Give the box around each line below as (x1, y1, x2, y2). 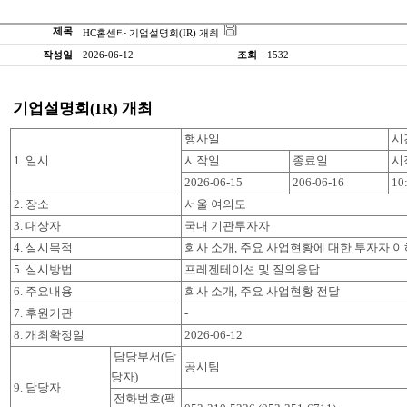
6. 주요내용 (14, 284, 73, 298)
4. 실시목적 (14, 241, 73, 254)
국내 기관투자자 (184, 219, 270, 233)
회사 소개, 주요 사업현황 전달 (184, 284, 340, 298)
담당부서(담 (114, 350, 176, 363)
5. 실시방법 (14, 263, 73, 276)
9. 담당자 (14, 381, 61, 394)
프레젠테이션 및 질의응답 (184, 263, 320, 276)
